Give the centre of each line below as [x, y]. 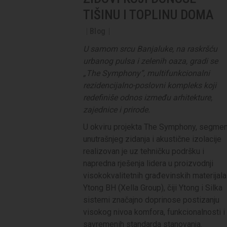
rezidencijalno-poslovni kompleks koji [150, 85]
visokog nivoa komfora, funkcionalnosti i [154, 212]
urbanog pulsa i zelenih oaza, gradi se [150, 61]
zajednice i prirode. [117, 109]
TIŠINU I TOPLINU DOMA [148, 14]
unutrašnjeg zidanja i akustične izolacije [152, 139]
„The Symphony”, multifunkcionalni [146, 73]
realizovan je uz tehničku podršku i [144, 151]
